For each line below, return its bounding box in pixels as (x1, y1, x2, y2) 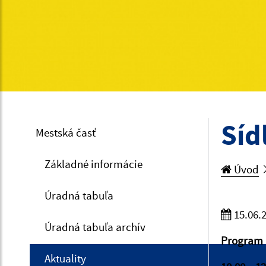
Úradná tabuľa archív (45, 220, 145, 234)
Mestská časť (36, 125, 96, 140)
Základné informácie (45, 157, 142, 171)
